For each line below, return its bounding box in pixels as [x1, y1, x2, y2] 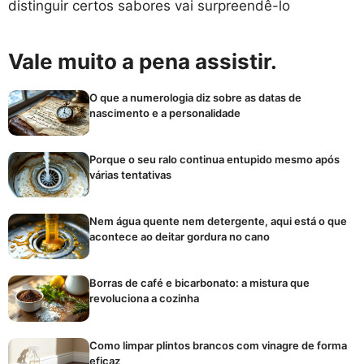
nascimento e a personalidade [89, 106, 240, 119]
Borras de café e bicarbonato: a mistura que [89, 276, 310, 290]
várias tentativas [89, 167, 171, 181]
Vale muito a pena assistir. [8, 48, 277, 74]
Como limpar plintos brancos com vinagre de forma [89, 338, 347, 352]
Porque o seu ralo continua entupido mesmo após [89, 152, 340, 166]
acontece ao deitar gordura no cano [89, 230, 270, 244]
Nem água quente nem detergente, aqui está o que [89, 214, 347, 228]
